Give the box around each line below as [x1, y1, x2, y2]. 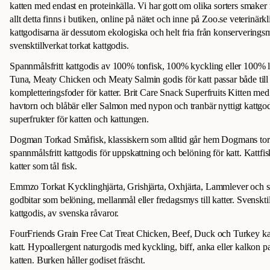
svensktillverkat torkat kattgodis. [10, 40, 129, 51]
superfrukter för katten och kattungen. [10, 114, 149, 125]
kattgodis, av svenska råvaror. [10, 208, 119, 219]
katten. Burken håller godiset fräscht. [10, 255, 145, 266]
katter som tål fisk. [10, 161, 77, 172]
